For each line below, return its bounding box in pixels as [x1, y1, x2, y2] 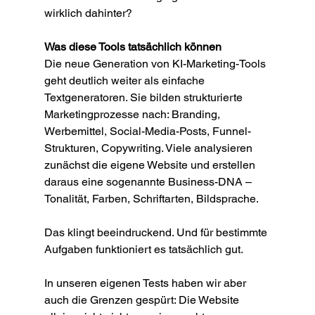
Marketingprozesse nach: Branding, [44, 108, 223, 122]
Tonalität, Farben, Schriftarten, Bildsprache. [44, 192, 259, 206]
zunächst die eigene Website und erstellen [44, 158, 258, 172]
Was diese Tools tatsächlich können [44, 40, 221, 54]
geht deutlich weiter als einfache [44, 74, 207, 88]
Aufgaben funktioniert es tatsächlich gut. [44, 243, 243, 257]
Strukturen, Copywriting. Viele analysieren [44, 141, 255, 155]
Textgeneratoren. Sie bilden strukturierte [44, 91, 245, 105]
